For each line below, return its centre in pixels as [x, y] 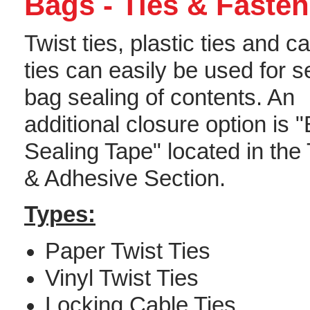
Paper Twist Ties [128, 251]
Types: [60, 215]
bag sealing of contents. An [159, 97]
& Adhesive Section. [125, 178]
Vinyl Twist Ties [122, 278]
